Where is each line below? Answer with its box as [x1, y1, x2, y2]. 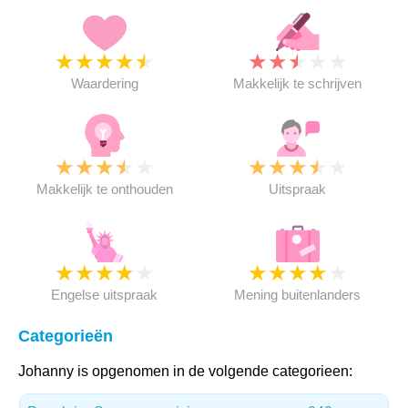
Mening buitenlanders [234, 287, 362, 302]
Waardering [70, 76, 138, 91]
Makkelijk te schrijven [233, 76, 362, 91]
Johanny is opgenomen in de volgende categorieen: [18, 363, 352, 379]
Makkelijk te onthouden [36, 181, 173, 197]
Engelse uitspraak [51, 287, 158, 302]
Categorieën [18, 327, 113, 345]
